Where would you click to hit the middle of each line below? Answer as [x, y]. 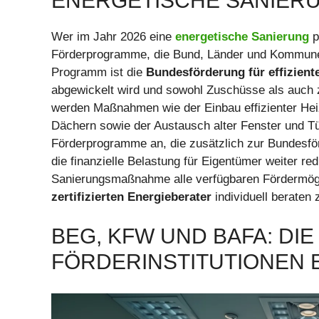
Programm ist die [99, 72]
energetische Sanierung [242, 36]
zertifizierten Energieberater [131, 197]
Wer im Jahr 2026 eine [113, 36]
